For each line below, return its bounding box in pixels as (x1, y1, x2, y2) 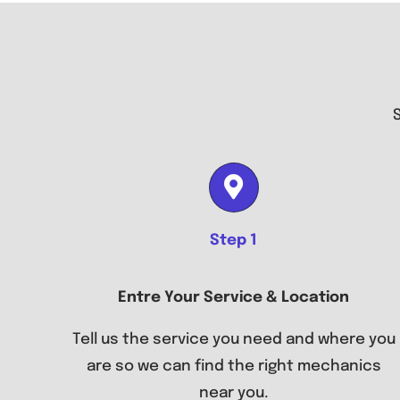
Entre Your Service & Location (118, 289, 350, 305)
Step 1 (210, 232, 258, 248)
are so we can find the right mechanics (86, 358, 381, 374)
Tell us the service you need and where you (71, 331, 396, 347)
